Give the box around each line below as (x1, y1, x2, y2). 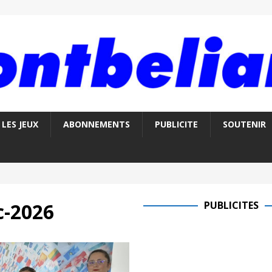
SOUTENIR (222, 118, 266, 131)
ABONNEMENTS (63, 118, 130, 131)
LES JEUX (1, 118, 38, 131)
